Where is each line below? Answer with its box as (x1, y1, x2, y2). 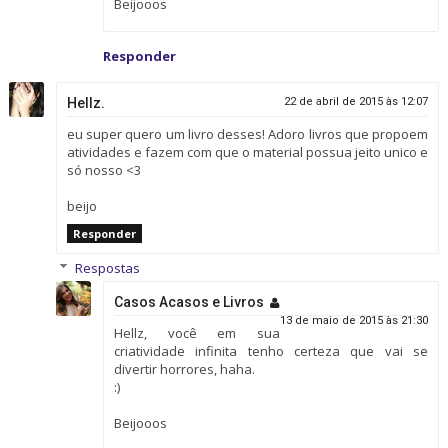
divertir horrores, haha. (113, 359, 255, 378)
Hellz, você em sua (113, 323, 281, 342)
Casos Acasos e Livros (113, 293, 264, 310)
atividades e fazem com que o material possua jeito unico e (66, 142, 429, 161)
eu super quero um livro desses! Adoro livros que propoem (66, 124, 429, 143)
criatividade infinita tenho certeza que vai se (113, 341, 429, 360)
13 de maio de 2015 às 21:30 (280, 313, 429, 327)
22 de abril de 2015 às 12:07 (284, 94, 429, 108)
